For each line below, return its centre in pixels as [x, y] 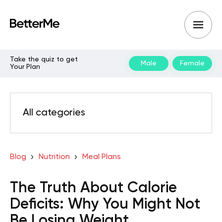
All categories [54, 113]
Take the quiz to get [44, 59]
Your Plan [25, 67]
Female [192, 63]
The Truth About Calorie [93, 188]
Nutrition [54, 157]
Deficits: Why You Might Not [105, 205]
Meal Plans [101, 157]
